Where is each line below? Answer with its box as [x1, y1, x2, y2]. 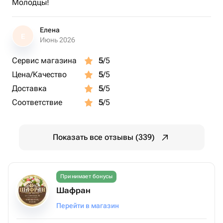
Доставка [12, 84, 47, 93]
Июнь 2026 [40, 36, 75, 44]
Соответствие [12, 98, 62, 107]
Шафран [56, 186, 91, 195]
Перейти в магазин [56, 202, 119, 210]
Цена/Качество [12, 70, 67, 79]
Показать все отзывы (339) [52, 132, 155, 142]
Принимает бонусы [60, 173, 113, 180]
